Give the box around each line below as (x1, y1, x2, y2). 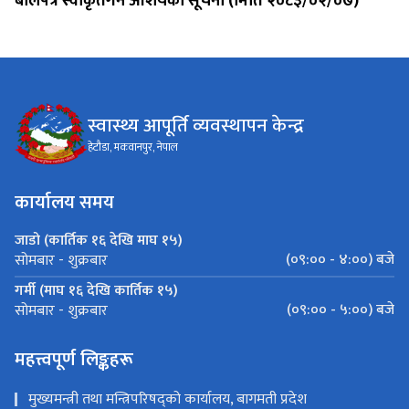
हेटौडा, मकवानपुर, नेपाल (88, 138, 178, 157)
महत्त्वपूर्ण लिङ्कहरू (15, 344, 133, 376)
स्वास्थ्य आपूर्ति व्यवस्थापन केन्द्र (88, 110, 304, 142)
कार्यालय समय (15, 187, 114, 219)
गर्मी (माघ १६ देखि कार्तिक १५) (15, 278, 178, 304)
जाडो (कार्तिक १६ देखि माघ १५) (15, 228, 183, 254)
